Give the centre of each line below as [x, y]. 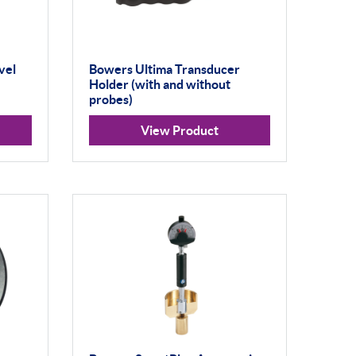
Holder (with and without [159, 84]
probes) [110, 99]
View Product [179, 130]
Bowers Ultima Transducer [164, 69]
